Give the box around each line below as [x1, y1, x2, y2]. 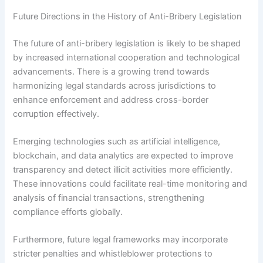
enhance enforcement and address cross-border [13, 94, 209, 105]
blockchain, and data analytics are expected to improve [13, 150, 234, 161]
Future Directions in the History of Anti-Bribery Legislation [13, 11, 242, 22]
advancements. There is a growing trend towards [13, 66, 210, 77]
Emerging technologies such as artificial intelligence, [13, 136, 221, 147]
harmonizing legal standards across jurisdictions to [13, 80, 217, 91]
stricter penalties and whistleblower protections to [13, 248, 213, 259]
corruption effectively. [13, 108, 100, 119]
